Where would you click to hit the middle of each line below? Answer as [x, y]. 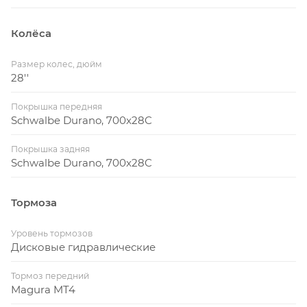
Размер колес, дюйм [57, 64]
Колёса [31, 34]
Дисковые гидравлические [83, 247]
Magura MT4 [43, 290]
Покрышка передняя [57, 107]
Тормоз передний [50, 276]
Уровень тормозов [52, 234]
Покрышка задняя [50, 149]
